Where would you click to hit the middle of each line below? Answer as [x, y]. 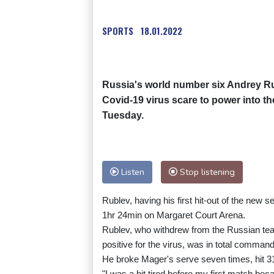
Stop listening [206, 172]
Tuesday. [123, 115]
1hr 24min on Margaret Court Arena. [174, 215]
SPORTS [118, 30]
